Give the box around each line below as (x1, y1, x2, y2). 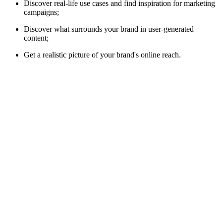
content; (24, 34, 49, 43)
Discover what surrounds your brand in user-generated (24, 25, 194, 34)
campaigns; (24, 8, 59, 17)
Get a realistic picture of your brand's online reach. (24, 51, 181, 59)
